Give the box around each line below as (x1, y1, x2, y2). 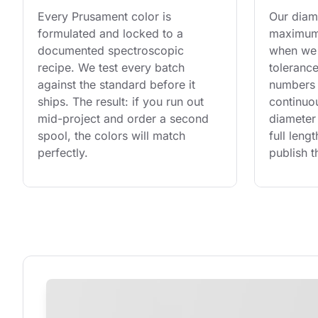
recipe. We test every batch (38, 60, 188, 75)
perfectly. (38, 146, 88, 160)
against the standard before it (38, 77, 199, 92)
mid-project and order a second (38, 111, 212, 126)
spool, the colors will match (38, 128, 189, 143)
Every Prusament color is (38, 9, 175, 24)
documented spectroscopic (38, 43, 187, 58)
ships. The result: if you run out (38, 94, 207, 109)
